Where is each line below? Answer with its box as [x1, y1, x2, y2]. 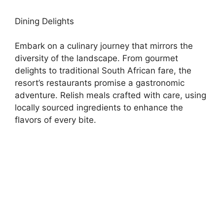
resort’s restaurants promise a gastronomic [15, 78, 184, 88]
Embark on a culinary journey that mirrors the [15, 41, 193, 51]
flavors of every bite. [15, 115, 96, 125]
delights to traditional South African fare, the [15, 66, 191, 75]
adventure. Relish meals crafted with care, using [15, 90, 206, 100]
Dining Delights [15, 16, 74, 26]
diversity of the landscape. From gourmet [15, 53, 178, 63]
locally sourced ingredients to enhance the [15, 103, 183, 112]
